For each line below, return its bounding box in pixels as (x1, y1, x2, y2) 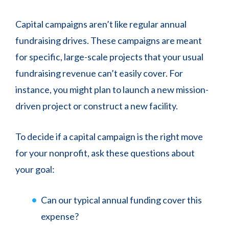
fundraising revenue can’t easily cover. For (15, 67, 183, 79)
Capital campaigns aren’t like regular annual (15, 18, 187, 30)
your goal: (15, 164, 55, 175)
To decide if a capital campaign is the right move (15, 131, 203, 142)
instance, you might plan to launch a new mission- (15, 84, 209, 95)
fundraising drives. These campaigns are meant (15, 35, 202, 46)
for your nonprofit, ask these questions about (15, 147, 195, 158)
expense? (41, 211, 79, 222)
